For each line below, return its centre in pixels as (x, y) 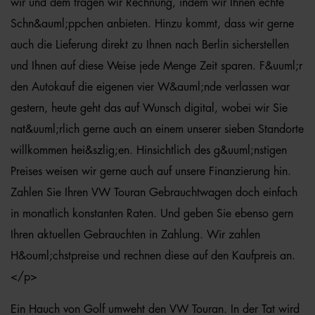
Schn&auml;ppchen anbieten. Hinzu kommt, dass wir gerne (152, 24)
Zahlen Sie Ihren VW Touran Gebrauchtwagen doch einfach (154, 193)
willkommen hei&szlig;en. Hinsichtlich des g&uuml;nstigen (149, 150)
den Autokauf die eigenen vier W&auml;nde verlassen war (150, 87)
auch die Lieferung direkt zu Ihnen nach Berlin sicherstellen (150, 45)
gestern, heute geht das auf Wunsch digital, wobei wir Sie (149, 108)
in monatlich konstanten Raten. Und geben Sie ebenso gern (152, 214)
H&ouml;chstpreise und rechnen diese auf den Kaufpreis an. (153, 256)
